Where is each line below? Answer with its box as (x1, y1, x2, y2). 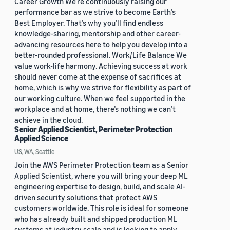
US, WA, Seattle (14, 147, 54, 156)
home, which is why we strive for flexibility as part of (14, 83, 191, 92)
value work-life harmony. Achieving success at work (14, 61, 187, 71)
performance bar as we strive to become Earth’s (14, 7, 176, 17)
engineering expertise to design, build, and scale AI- (14, 182, 185, 191)
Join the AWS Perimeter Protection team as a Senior (14, 160, 188, 170)
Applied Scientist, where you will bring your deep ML (14, 171, 188, 181)
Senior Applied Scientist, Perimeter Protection (14, 124, 172, 135)
